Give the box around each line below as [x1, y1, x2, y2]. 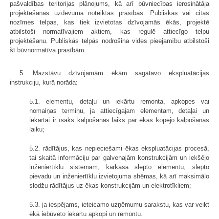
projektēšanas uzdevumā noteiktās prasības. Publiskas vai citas [10, 9, 209, 17]
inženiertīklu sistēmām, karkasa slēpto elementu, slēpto [29, 163, 209, 171]
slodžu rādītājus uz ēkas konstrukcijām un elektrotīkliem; [29, 181, 191, 189]
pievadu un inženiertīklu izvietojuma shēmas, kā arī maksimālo [29, 172, 209, 180]
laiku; [29, 125, 44, 133]
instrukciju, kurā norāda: [10, 78, 78, 86]
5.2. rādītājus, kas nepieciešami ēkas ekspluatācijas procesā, [29, 144, 209, 152]
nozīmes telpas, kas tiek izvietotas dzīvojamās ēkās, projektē [10, 18, 209, 26]
